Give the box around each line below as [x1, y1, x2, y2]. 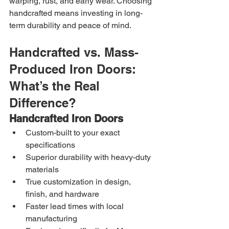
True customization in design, [26, 177, 133, 187]
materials [26, 165, 59, 175]
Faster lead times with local [26, 201, 126, 212]
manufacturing [26, 214, 77, 224]
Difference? [9, 96, 76, 110]
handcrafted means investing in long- [9, 8, 143, 18]
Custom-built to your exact [26, 128, 122, 138]
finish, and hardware [26, 189, 99, 199]
